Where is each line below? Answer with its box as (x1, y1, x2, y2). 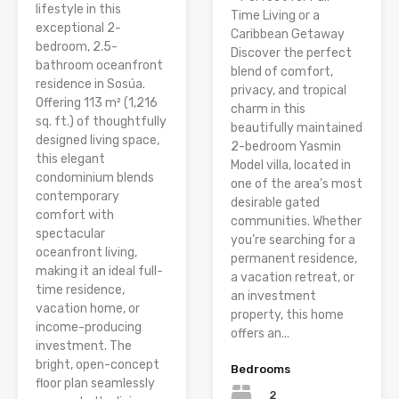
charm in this (231, 101, 305, 117)
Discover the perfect (231, 45, 352, 61)
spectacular (36, 225, 105, 241)
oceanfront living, (36, 244, 137, 260)
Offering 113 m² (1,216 (36, 94, 158, 110)
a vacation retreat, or (231, 269, 354, 285)
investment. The (36, 338, 132, 354)
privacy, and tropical (231, 82, 346, 98)
